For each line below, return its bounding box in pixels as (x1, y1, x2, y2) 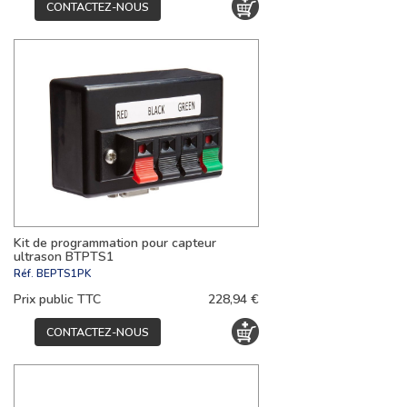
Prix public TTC (14, 291, 101, 309)
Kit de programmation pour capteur (14, 233, 216, 252)
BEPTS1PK (36, 265, 91, 281)
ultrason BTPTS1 (14, 247, 114, 265)
